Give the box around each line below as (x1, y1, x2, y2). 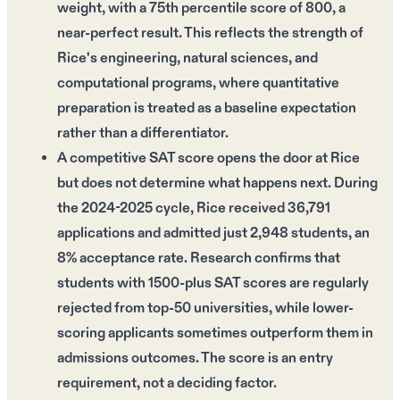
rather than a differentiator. (57, 123, 229, 143)
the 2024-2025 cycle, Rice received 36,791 (57, 198, 330, 218)
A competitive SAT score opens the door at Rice (57, 148, 360, 168)
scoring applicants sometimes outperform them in (57, 323, 373, 343)
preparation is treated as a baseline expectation (57, 98, 356, 118)
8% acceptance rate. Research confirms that (57, 248, 340, 268)
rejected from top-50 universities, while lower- (57, 298, 354, 318)
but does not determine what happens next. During (57, 173, 378, 193)
